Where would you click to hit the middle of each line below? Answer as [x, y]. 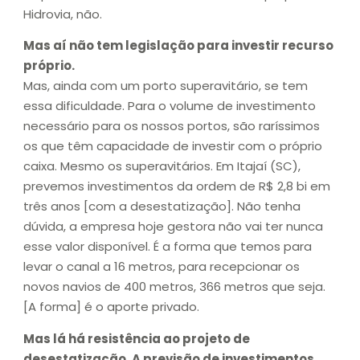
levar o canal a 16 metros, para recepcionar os [162, 267]
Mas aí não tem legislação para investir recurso [178, 46]
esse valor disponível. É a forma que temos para [168, 247]
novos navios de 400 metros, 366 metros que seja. [174, 287]
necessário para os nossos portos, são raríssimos [172, 126]
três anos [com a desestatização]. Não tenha [162, 207]
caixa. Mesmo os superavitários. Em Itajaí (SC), [162, 166]
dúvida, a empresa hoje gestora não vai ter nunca [173, 227]
